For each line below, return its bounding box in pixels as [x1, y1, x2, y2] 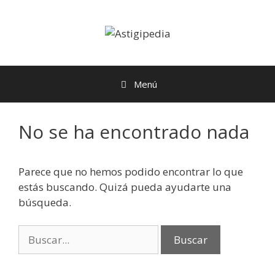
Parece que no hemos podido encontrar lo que [18, 164, 243, 179]
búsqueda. [18, 195, 71, 209]
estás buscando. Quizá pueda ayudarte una [18, 179, 231, 194]
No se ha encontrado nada [18, 118, 249, 144]
